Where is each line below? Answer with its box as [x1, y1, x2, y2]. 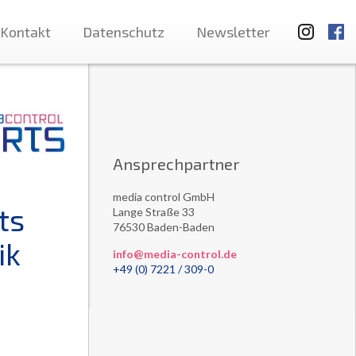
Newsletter [196, 23, 270, 41]
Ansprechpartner [112, 154, 240, 173]
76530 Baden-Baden [112, 220, 215, 234]
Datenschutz [83, 23, 164, 41]
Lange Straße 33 [112, 205, 195, 219]
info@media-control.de [112, 247, 237, 261]
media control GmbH [112, 190, 215, 203]
